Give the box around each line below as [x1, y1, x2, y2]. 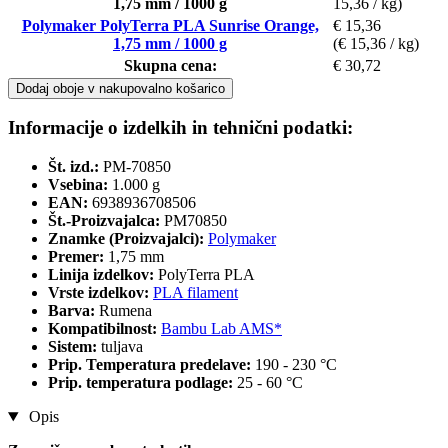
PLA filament [153, 284, 238, 302]
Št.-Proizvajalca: [48, 212, 160, 230]
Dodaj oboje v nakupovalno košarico [16, 80, 225, 96]
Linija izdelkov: [48, 266, 158, 284]
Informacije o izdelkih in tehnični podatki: [8, 117, 353, 139]
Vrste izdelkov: [48, 284, 153, 302]
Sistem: [48, 338, 101, 356]
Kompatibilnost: [48, 320, 161, 338]
